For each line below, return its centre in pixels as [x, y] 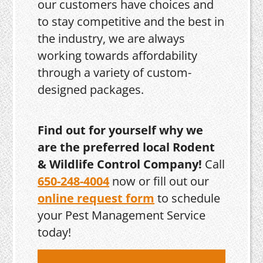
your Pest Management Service [122, 215]
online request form [96, 198]
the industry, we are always [112, 39]
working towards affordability [118, 56]
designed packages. [91, 90]
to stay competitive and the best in [131, 22]
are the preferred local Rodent [127, 147]
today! [55, 232]
